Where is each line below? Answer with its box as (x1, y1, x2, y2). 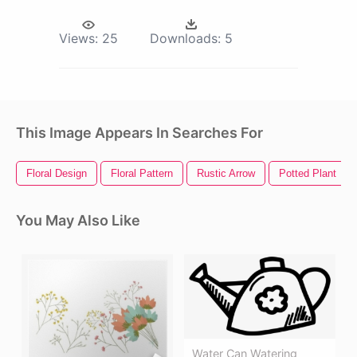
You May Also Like (16, 211, 140, 229)
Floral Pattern (111, 167, 173, 179)
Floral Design (26, 167, 87, 179)
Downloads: (150, 29, 221, 46)
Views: (59, 29, 98, 46)
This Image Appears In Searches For (16, 124, 263, 141)
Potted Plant (279, 167, 336, 179)
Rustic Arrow (197, 167, 255, 179)
